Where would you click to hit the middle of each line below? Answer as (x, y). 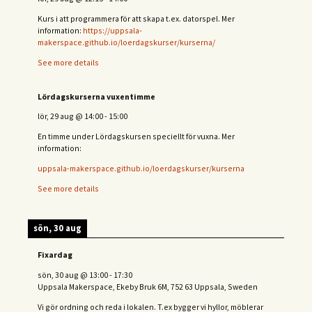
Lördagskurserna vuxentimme (96, 96)
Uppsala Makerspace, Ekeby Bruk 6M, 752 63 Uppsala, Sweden (148, 287)
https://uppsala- (112, 31)
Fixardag (55, 255)
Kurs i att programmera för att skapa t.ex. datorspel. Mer (136, 19)
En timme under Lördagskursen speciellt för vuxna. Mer (136, 136)
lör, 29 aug (56, 116)
